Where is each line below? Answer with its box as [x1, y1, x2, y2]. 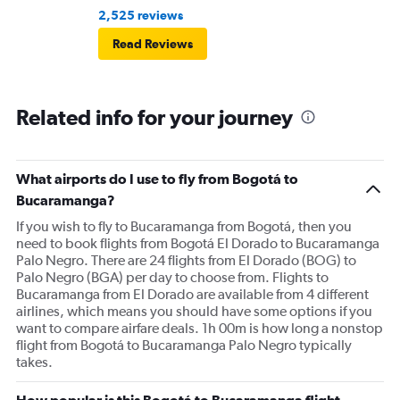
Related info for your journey [16, 104, 293, 130]
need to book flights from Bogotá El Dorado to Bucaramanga [16, 235, 379, 253]
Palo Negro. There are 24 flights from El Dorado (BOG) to [16, 252, 356, 270]
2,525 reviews [98, 8, 183, 23]
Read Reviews [112, 37, 193, 52]
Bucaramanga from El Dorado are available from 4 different [16, 286, 369, 304]
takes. [16, 354, 53, 371]
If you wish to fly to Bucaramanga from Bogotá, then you [16, 218, 352, 236]
